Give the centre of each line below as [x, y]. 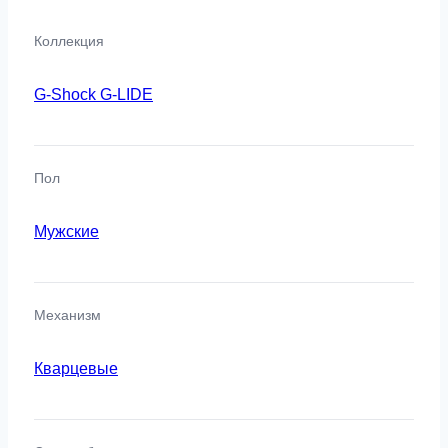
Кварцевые [76, 368]
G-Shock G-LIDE [93, 94]
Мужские [66, 231]
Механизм [67, 314]
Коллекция [69, 40]
